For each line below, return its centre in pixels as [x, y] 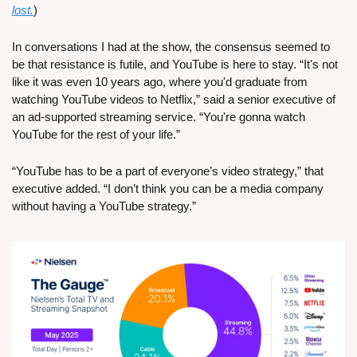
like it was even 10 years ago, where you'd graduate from [160, 81]
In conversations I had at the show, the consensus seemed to [171, 46]
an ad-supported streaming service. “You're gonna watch [159, 116]
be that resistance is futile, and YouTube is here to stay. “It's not [175, 64]
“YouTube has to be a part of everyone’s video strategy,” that [168, 171]
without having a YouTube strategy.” [104, 206]
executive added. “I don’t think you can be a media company [168, 188]
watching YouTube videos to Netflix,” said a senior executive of [174, 99]
